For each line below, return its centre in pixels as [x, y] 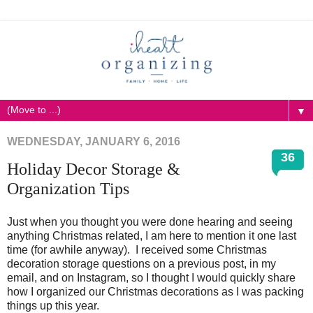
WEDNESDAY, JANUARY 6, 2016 [94, 141]
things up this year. [53, 305]
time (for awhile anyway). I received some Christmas [137, 249]
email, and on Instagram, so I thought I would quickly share [151, 277]
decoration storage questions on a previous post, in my [141, 263]
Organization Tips [68, 188]
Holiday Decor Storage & [94, 168]
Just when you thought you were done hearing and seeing [150, 221]
